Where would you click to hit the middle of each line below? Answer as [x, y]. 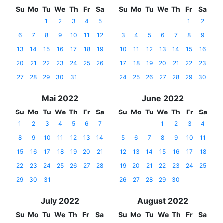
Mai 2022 [60, 98]
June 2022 [163, 98]
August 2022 [163, 201]
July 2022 [60, 201]
